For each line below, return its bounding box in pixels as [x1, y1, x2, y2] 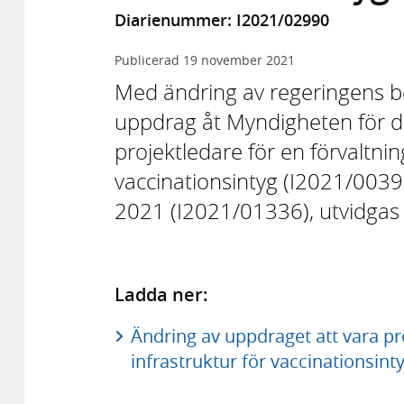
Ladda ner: [115, 281, 208, 307]
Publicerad [115, 51, 183, 69]
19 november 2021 [183, 51, 295, 69]
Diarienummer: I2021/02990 [115, 9, 329, 32]
